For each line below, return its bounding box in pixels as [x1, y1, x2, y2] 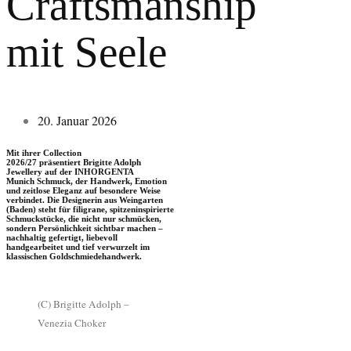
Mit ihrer [6, 147, 43, 157]
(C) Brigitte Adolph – [38, 296, 129, 311]
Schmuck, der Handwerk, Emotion [34, 175, 167, 186]
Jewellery [6, 166, 42, 176]
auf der [42, 166, 74, 176]
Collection [43, 147, 81, 157]
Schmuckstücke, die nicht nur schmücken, [6, 213, 161, 223]
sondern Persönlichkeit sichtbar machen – [6, 223, 163, 233]
